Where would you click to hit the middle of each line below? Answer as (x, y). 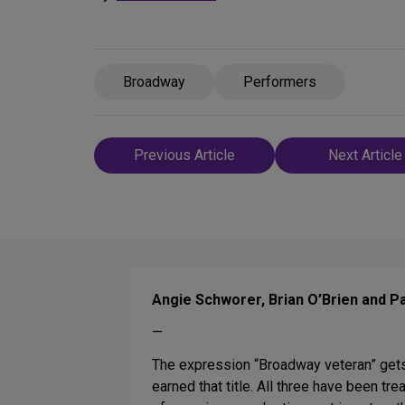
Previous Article (184, 155)
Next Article (365, 155)
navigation (149, 177)
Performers (280, 82)
